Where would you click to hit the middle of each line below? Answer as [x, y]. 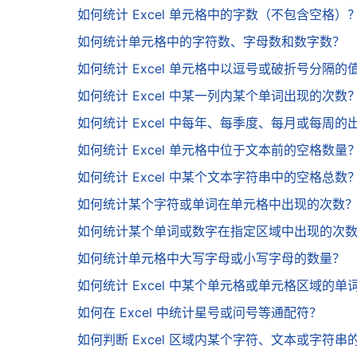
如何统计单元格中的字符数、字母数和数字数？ [211, 42]
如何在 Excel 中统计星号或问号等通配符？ [200, 313]
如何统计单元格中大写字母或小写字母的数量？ [211, 259]
